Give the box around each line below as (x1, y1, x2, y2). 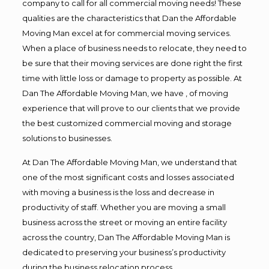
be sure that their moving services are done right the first (22, 58, 243, 68)
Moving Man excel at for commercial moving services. (22, 28, 231, 38)
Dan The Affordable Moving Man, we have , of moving (22, 88, 228, 98)
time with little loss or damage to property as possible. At (22, 73, 242, 83)
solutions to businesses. (22, 133, 112, 143)
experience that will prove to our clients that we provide (22, 103, 240, 113)
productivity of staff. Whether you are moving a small (22, 202, 226, 212)
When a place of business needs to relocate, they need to (22, 43, 247, 53)
